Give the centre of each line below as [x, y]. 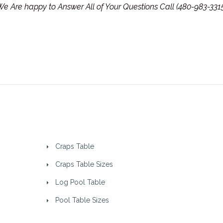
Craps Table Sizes [84, 164]
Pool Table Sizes [82, 200]
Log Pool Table [80, 182]
